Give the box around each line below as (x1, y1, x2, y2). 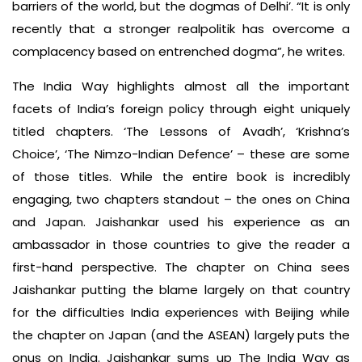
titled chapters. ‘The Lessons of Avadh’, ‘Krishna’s (12, 122, 350, 140)
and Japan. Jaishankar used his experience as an (12, 213, 350, 230)
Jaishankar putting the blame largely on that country (12, 280, 350, 298)
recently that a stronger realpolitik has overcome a (12, 19, 350, 37)
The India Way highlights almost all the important (12, 77, 350, 95)
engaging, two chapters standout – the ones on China (12, 190, 350, 208)
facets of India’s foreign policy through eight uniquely (12, 99, 350, 117)
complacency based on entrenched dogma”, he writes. (12, 42, 345, 60)
